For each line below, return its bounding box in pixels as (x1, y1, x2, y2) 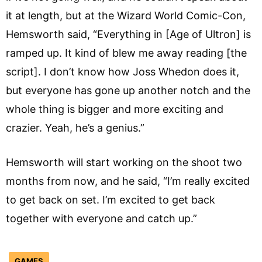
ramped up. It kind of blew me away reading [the (6, 47, 247, 60)
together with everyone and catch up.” (6, 212, 200, 225)
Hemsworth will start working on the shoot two (6, 156, 242, 169)
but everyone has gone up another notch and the (6, 84, 250, 97)
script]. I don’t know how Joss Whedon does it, (6, 65, 239, 78)
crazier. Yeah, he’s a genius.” (6, 122, 144, 135)
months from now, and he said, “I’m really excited (6, 175, 250, 188)
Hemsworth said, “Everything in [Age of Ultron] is (6, 28, 251, 41)
